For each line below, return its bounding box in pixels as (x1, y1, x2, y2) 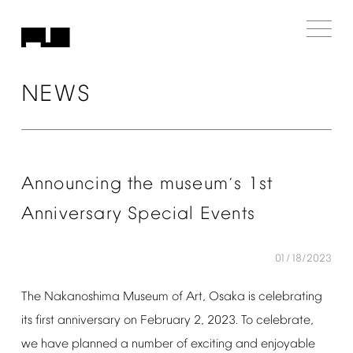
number (131, 337, 173, 351)
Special (128, 204, 195, 225)
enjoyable (260, 337, 315, 351)
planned (71, 337, 117, 351)
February (139, 314, 191, 328)
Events (199, 204, 256, 225)
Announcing (20, 174, 122, 195)
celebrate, (255, 314, 314, 328)
